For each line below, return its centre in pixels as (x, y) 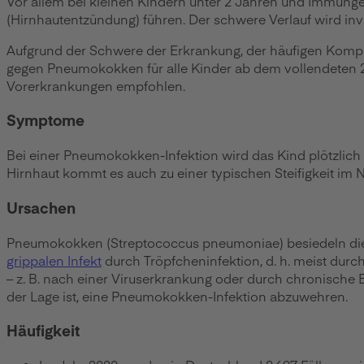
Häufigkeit (43, 330)
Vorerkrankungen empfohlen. (96, 85)
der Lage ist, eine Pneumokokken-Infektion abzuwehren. (179, 295)
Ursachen (41, 207)
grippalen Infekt (54, 260)
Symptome (45, 120)
